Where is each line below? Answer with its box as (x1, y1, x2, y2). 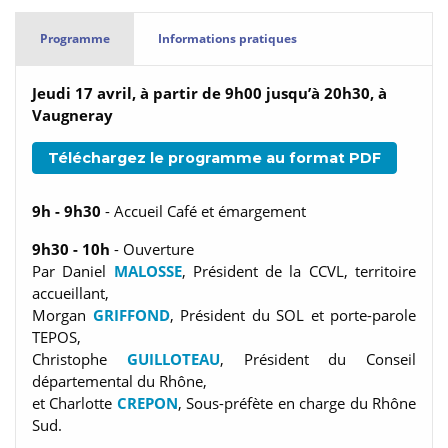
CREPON (116, 392, 178, 413)
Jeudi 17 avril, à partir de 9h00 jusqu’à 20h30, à (32, 82, 387, 103)
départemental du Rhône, (32, 370, 207, 391)
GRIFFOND (92, 304, 170, 325)
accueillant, (32, 282, 109, 303)
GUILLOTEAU (126, 348, 220, 369)
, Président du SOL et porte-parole (169, 304, 416, 325)
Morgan (32, 304, 93, 325)
